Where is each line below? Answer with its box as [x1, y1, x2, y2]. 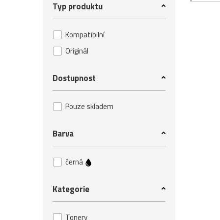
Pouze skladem [65, 101, 113, 112]
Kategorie [53, 183, 89, 195]
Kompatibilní [65, 29, 105, 40]
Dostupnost [53, 72, 96, 84]
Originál [65, 45, 88, 56]
